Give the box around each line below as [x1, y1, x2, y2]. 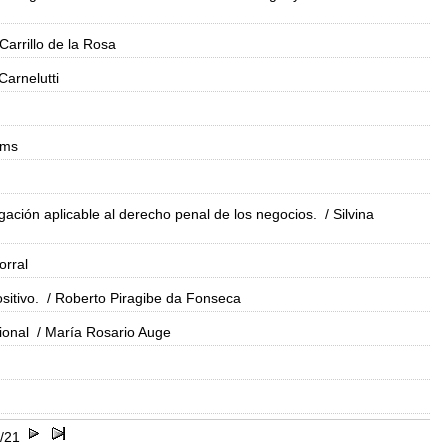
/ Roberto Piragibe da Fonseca [43, 290, 241, 306]
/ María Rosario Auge [33, 324, 171, 340]
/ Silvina [321, 206, 374, 222]
